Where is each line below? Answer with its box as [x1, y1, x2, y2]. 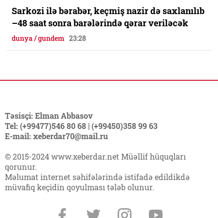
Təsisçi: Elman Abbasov [5, 110, 93, 121]
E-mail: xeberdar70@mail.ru [5, 131, 108, 142]
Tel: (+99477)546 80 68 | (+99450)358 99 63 [5, 121, 158, 131]
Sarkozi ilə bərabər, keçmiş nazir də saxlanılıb [12, 5, 204, 17]
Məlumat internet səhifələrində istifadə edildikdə [5, 172, 190, 182]
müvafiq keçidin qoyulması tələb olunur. [5, 182, 154, 193]
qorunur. [5, 162, 37, 172]
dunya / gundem [12, 34, 64, 43]
